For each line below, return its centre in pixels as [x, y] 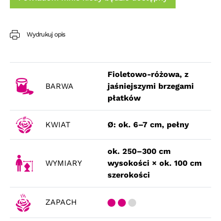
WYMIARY [64, 163]
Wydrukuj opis [46, 35]
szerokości [129, 175]
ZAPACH [61, 202]
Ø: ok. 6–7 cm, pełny [148, 125]
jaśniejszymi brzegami [151, 86]
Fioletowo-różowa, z [148, 74]
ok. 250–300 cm [139, 151]
